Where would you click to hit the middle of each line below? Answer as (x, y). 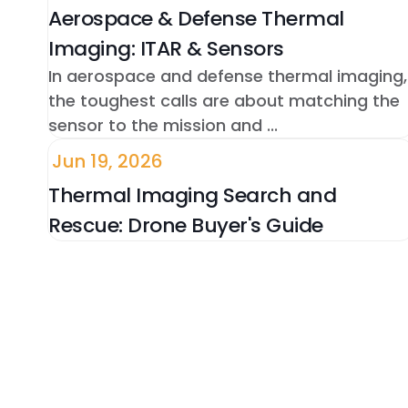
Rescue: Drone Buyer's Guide (186, 226)
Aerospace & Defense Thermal (196, 19)
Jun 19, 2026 (107, 162)
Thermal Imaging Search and (192, 196)
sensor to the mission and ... (163, 126)
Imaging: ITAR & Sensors (166, 49)
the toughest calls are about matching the (224, 101)
